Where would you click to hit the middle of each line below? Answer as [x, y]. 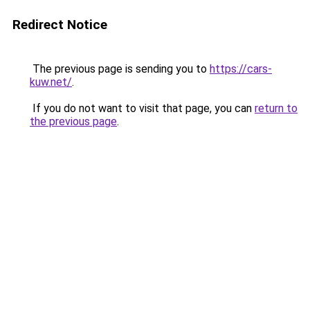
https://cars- [241, 69]
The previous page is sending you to [120, 69]
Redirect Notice [60, 25]
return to [276, 108]
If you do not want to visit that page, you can [142, 108]
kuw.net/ [51, 82]
